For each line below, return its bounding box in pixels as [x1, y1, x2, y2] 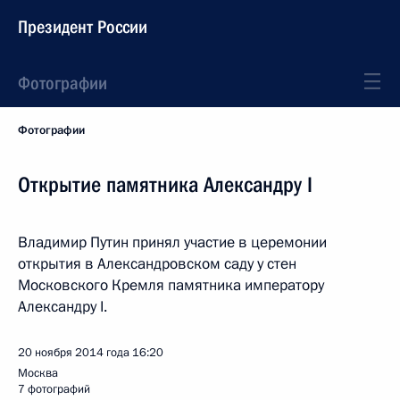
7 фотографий [18, 381, 90, 397]
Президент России [18, 16, 147, 37]
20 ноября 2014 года [18, 345, 129, 361]
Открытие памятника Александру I [18, 172, 312, 197]
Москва [18, 365, 58, 381]
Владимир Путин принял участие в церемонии [18, 232, 327, 253]
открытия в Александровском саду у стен [18, 254, 296, 274]
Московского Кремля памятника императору [18, 275, 324, 296]
